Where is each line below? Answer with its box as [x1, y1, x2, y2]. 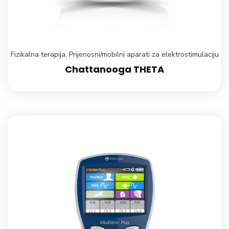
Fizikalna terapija [10, 49, 65, 59]
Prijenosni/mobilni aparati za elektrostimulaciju [68, 49, 219, 59]
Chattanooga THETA [65, 62, 164, 76]
